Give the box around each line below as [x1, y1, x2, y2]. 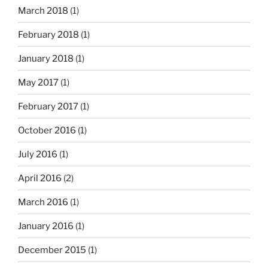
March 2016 [18, 196, 68, 208]
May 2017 [18, 77, 59, 88]
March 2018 [18, 5, 68, 16]
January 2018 [18, 53, 74, 64]
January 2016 [18, 220, 74, 232]
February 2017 [18, 100, 78, 112]
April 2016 [18, 172, 62, 184]
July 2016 [18, 148, 57, 160]
